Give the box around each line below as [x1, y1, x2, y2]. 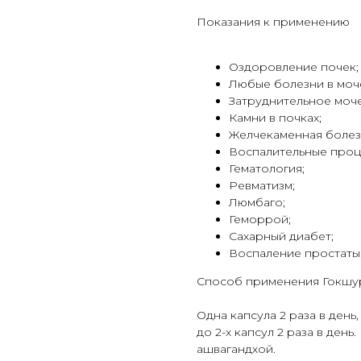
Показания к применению [197, 15, 350, 30]
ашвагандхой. [197, 342, 276, 357]
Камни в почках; [229, 110, 322, 126]
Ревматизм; [229, 178, 295, 193]
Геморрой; [229, 212, 291, 227]
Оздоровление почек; [229, 60, 359, 75]
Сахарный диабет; [229, 229, 334, 244]
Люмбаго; [229, 195, 285, 210]
